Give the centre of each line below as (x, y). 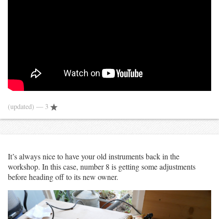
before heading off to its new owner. (63, 176)
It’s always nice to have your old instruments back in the (94, 156)
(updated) (22, 106)
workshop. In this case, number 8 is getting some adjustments (102, 166)
